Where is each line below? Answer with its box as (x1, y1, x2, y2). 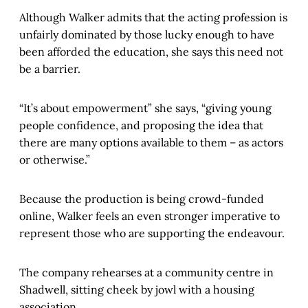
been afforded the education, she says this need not (19, 45, 283, 59)
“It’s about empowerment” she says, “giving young (19, 101, 272, 115)
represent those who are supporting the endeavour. (19, 226, 285, 241)
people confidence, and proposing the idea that (19, 118, 263, 133)
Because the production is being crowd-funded (19, 192, 264, 206)
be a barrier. (19, 62, 80, 76)
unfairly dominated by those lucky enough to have (19, 27, 274, 42)
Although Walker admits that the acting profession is (19, 10, 287, 25)
